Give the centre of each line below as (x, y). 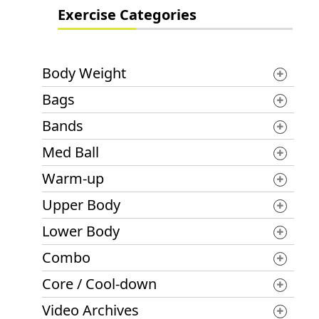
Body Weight (84, 73)
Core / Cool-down (99, 283)
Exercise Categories (127, 14)
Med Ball (70, 152)
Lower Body (81, 231)
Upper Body (81, 204)
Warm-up (73, 178)
